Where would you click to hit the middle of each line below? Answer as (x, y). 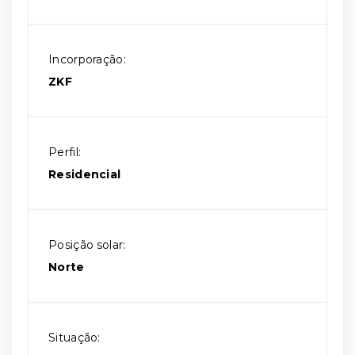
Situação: (74, 338)
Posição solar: (87, 245)
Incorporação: (87, 59)
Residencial (85, 174)
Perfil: (65, 152)
